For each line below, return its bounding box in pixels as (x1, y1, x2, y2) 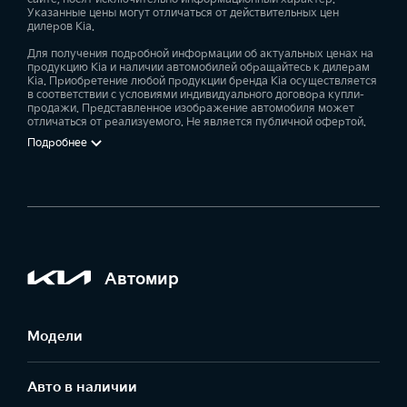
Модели (27, 328, 83, 345)
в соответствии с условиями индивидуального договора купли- (27, 88, 364, 102)
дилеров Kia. (27, 20, 94, 34)
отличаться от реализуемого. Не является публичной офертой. (27, 115, 366, 129)
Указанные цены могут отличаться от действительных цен (27, 6, 339, 20)
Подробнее (27, 135, 87, 150)
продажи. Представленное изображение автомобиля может (27, 102, 354, 115)
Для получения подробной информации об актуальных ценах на (27, 47, 373, 61)
